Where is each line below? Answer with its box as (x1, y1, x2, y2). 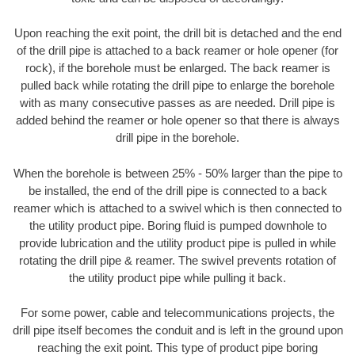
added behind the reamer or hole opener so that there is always (15, 113, 340, 128)
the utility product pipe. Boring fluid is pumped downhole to (29, 218, 326, 232)
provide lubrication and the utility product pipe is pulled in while (19, 235, 336, 250)
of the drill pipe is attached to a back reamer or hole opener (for (17, 44, 338, 58)
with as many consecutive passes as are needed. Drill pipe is (20, 96, 335, 110)
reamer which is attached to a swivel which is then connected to (13, 200, 342, 215)
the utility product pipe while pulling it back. (69, 270, 286, 284)
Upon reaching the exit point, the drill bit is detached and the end (13, 26, 342, 40)
